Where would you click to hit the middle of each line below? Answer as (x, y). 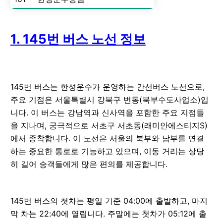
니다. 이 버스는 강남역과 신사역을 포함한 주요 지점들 (107, 112)
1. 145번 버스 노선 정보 (78, 39)
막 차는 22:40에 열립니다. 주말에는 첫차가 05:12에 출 (108, 213)
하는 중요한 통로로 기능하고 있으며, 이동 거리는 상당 (107, 151)
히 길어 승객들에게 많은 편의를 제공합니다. (89, 164)
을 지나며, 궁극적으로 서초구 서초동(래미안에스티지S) (109, 125)
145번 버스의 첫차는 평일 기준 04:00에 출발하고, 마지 (109, 200)
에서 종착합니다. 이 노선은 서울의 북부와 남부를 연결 (107, 138)
